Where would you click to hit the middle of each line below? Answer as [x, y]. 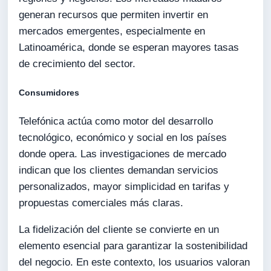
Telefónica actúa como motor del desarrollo [116, 122]
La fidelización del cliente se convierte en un [119, 230]
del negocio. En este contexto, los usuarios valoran [135, 263]
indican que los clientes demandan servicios [119, 171]
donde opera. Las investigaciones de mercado [123, 154]
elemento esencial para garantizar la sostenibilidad [133, 246]
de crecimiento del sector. [77, 64]
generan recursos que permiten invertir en [114, 15]
